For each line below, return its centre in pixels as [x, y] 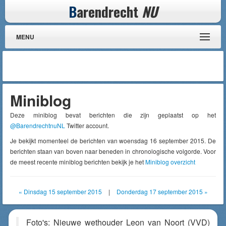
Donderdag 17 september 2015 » [162, 191]
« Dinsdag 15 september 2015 [60, 191]
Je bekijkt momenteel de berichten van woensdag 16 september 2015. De [113, 140]
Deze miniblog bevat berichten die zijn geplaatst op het [113, 115]
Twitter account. [87, 125]
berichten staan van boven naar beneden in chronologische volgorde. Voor [113, 151]
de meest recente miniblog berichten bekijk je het [78, 162]
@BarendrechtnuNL [38, 125]
